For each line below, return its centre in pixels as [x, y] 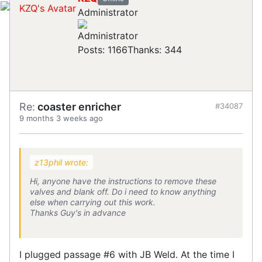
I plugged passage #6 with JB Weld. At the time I [127, 254]
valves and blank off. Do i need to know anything [123, 191]
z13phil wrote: [61, 162]
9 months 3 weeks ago [61, 118]
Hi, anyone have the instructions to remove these [123, 181]
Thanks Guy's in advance [78, 212]
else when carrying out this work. [93, 202]
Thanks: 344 [155, 49]
